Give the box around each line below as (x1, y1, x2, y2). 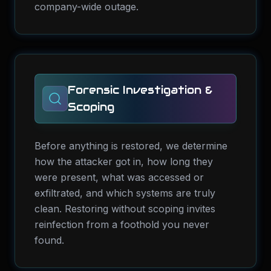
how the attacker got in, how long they (34, 155, 213, 168)
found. (34, 234, 64, 246)
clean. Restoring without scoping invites (34, 203, 215, 215)
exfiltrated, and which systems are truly (34, 187, 215, 199)
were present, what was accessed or (34, 171, 204, 183)
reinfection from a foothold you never (34, 218, 209, 230)
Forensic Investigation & (68, 83, 212, 97)
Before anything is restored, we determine (34, 140, 227, 152)
